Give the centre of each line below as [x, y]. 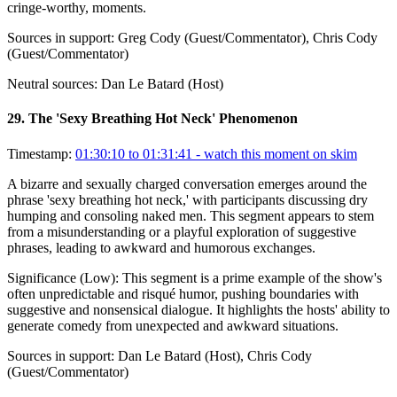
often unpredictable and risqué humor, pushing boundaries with [183, 293]
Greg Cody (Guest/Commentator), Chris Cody [248, 38]
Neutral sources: [52, 84]
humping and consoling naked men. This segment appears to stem [191, 215]
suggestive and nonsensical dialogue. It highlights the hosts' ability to [198, 309]
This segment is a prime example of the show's [252, 277]
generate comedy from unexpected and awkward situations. [173, 325]
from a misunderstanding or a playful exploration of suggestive [182, 231]
